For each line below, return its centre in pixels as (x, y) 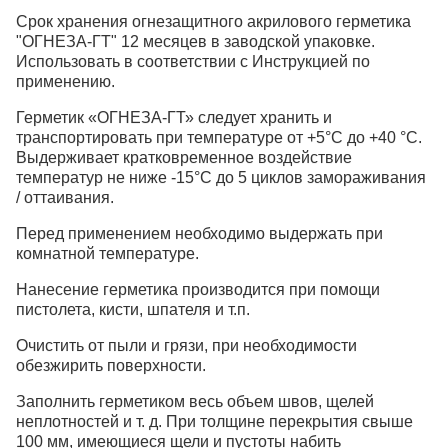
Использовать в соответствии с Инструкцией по (193, 61)
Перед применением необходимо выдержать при (199, 233)
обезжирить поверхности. (111, 365)
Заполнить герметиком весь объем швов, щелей (195, 401)
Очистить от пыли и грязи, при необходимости (186, 345)
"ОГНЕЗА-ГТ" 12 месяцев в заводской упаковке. (195, 41)
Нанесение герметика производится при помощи (198, 289)
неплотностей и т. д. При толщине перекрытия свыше (214, 421)
